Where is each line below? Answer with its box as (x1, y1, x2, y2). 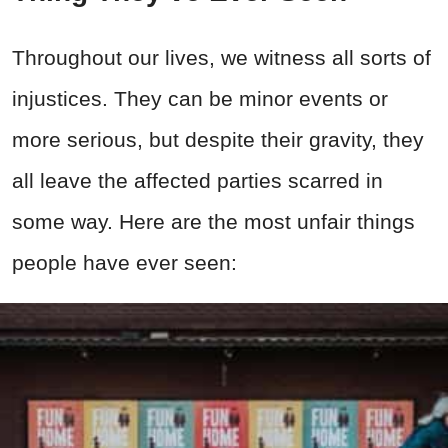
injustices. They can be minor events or (12, 86, 388, 110)
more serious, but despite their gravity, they (12, 127, 424, 151)
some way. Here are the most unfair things (12, 209, 415, 233)
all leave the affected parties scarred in (12, 168, 383, 192)
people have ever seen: (12, 250, 237, 274)
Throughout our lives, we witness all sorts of (12, 45, 431, 69)
